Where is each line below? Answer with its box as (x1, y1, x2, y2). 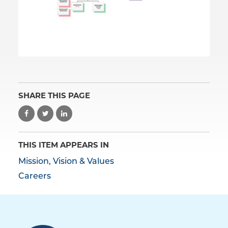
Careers (18, 173, 51, 181)
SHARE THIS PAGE (18, 91, 90, 101)
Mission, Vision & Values (18, 158, 114, 166)
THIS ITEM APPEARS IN (18, 140, 109, 150)
